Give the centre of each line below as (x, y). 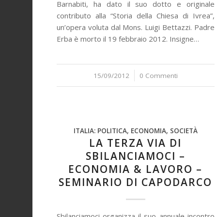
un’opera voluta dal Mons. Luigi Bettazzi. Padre (136, 27)
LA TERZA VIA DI (136, 143)
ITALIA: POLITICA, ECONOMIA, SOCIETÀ (135, 131)
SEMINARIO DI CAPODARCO (136, 182)
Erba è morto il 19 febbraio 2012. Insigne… (128, 39)
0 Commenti (158, 76)
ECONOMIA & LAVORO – (136, 169)
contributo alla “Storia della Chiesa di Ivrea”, (136, 15)
